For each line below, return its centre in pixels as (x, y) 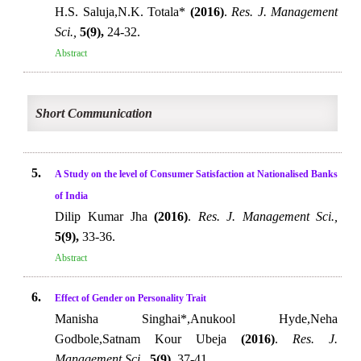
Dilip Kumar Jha (105, 216)
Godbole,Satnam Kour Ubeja (148, 339)
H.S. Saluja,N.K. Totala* (122, 12)
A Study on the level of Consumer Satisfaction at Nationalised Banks (197, 174)
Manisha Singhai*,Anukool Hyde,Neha (197, 319)
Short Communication (94, 113)
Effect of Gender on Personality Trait (131, 298)
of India (72, 196)
